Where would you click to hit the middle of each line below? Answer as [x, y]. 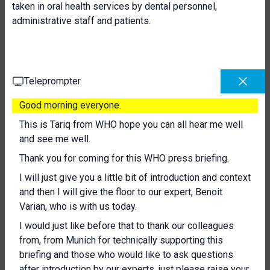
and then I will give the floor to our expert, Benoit [121, 192]
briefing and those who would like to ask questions [126, 255]
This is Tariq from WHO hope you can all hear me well [131, 124]
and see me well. [55, 139]
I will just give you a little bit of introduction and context [135, 177]
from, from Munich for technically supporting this [121, 240]
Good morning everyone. [70, 105]
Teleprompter [52, 81]
